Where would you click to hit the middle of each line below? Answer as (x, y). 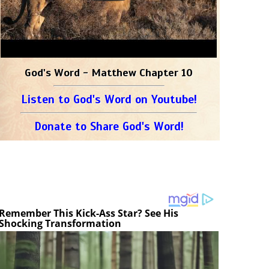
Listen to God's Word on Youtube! (109, 99)
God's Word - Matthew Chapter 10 (109, 73)
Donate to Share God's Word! (109, 126)
